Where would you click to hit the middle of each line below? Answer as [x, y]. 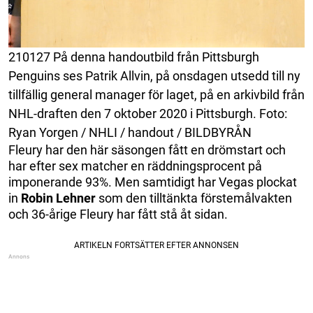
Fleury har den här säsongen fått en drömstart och [147, 150]
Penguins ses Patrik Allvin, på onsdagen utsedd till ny [154, 75]
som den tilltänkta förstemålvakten [194, 198]
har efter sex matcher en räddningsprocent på [135, 166]
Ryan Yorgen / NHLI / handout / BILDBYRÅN [130, 132]
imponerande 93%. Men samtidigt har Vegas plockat [153, 182]
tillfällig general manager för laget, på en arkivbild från [156, 94]
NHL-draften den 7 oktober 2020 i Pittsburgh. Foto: [148, 113]
